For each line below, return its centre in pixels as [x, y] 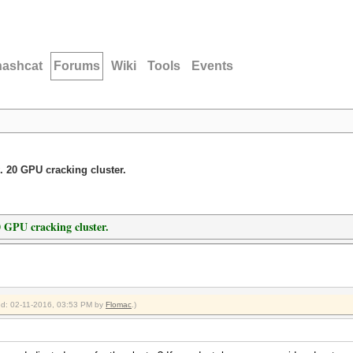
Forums [77, 66]
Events [212, 66]
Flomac [119, 305]
